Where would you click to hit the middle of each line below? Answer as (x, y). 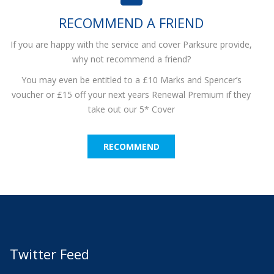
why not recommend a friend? (131, 59)
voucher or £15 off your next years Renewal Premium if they (131, 95)
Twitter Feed (50, 254)
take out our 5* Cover (131, 109)
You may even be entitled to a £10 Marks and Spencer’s (131, 80)
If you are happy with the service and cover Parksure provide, (131, 44)
